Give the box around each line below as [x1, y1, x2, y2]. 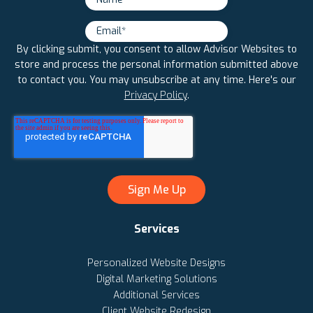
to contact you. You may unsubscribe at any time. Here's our [17, 73, 296, 87]
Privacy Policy [124, 88, 187, 102]
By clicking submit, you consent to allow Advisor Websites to [16, 42, 297, 56]
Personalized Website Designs [87, 256, 226, 270]
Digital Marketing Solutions [96, 272, 217, 286]
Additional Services [113, 288, 200, 302]
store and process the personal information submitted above [15, 57, 298, 71]
